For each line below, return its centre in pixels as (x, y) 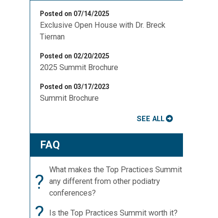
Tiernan (52, 37)
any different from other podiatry (105, 181)
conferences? (73, 193)
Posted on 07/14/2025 (75, 14)
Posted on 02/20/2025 (75, 56)
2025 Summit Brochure (79, 67)
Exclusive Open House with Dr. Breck (103, 25)
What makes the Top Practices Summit (116, 170)
